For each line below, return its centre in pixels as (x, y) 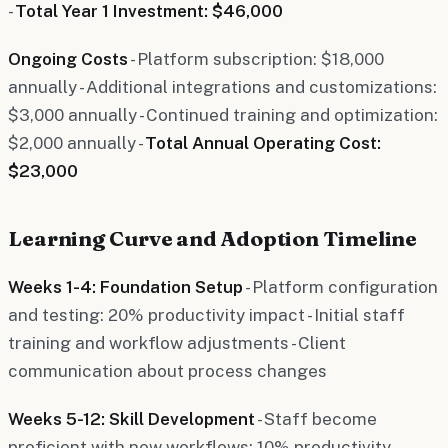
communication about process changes (167, 370)
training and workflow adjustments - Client (177, 342)
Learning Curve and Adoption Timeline (213, 237)
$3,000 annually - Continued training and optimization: (223, 114)
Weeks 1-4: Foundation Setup (125, 286)
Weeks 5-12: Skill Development (131, 418)
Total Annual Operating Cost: (263, 142)
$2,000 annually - (76, 142)
